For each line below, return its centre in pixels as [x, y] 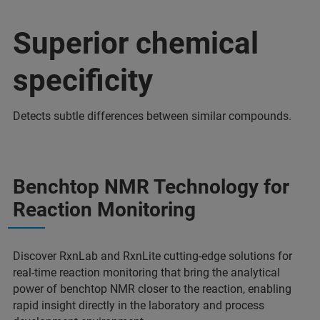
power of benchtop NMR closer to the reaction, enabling [152, 289]
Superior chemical [136, 43]
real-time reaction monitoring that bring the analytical [146, 272]
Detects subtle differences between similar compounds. [152, 116]
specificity [83, 80]
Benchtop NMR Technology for [151, 187]
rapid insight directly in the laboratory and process [139, 305]
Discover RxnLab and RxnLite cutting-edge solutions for [152, 256]
